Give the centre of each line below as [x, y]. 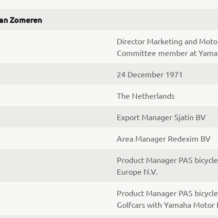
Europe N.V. [137, 171]
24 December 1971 [150, 74]
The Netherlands [146, 95]
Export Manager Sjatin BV [161, 117]
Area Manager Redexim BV [164, 138]
